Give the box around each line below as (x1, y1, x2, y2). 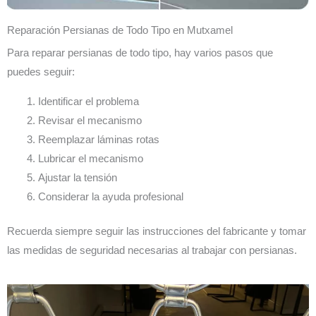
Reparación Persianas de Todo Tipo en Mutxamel (7, 25, 233, 37)
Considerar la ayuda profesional (37, 191, 183, 202)
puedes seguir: (7, 66, 75, 78)
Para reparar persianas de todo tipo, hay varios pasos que (7, 47, 273, 59)
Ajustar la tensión (37, 172, 117, 183)
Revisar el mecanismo (37, 115, 142, 126)
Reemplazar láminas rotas (37, 134, 159, 145)
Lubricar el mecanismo (37, 153, 143, 164)
